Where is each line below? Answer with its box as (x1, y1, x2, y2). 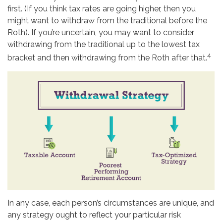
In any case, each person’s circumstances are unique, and (7, 198, 214, 208)
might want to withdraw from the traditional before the (7, 15, 207, 25)
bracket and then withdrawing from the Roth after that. (7, 53, 207, 63)
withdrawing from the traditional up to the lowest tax (7, 39, 200, 49)
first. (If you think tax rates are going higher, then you (7, 3, 196, 13)
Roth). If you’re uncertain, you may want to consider (7, 27, 194, 37)
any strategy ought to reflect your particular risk (7, 210, 181, 220)
